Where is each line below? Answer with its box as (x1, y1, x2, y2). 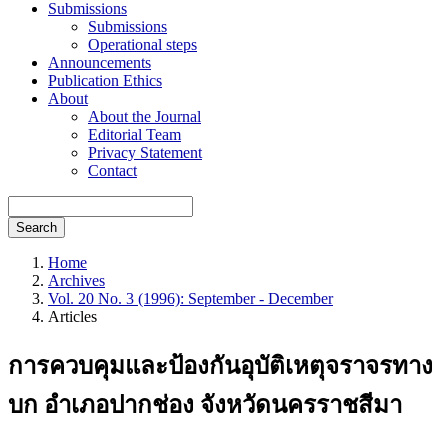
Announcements (48, 54, 151, 71)
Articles (48, 308, 97, 325)
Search (16, 220, 57, 235)
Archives (48, 272, 105, 289)
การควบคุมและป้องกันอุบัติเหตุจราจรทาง (8, 352, 433, 379)
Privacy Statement (88, 144, 202, 161)
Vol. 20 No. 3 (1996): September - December (48, 290, 333, 307)
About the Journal (88, 108, 201, 125)
